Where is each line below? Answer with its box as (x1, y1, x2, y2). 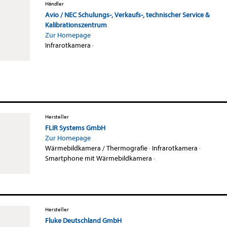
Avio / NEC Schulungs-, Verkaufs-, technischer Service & (45, 10, 209, 19)
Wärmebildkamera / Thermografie (45, 143, 147, 153)
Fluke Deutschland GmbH (45, 216, 122, 225)
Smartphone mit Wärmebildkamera (45, 154, 152, 163)
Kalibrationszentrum (45, 20, 107, 29)
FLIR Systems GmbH (45, 123, 105, 132)
